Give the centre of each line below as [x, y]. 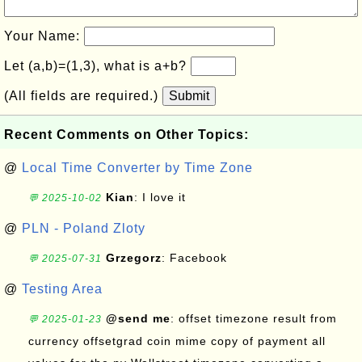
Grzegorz [134, 258]
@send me [138, 318]
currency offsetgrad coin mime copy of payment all [177, 341]
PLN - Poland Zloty [84, 228]
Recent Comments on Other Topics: [126, 135]
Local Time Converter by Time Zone [137, 168]
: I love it [160, 197]
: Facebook [196, 258]
